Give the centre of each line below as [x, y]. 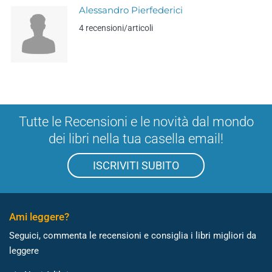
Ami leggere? [39, 217]
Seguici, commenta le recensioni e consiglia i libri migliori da [133, 236]
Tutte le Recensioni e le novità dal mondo [136, 122]
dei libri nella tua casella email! [136, 139]
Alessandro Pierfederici [131, 10]
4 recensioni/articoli [116, 28]
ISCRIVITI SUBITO [136, 165]
